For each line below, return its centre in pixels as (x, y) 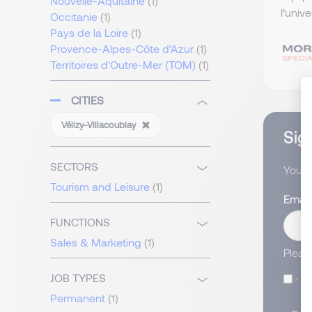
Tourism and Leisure (100, 187)
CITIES (87, 100)
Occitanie (74, 17)
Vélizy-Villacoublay (100, 125)
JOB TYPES (78, 278)
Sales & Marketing (96, 242)
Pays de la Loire (89, 33)
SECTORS (74, 166)
